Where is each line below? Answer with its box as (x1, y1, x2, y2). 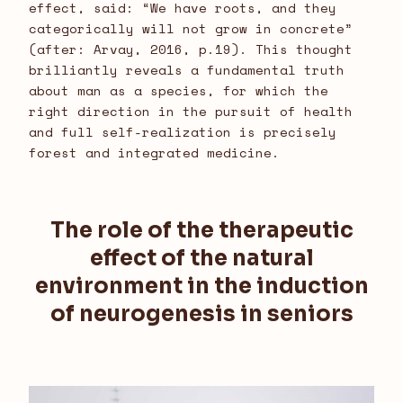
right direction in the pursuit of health (29, 102, 353, 121)
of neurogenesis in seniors (49, 300, 354, 328)
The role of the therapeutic (49, 217, 354, 245)
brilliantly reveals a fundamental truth (29, 60, 345, 80)
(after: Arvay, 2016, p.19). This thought (29, 40, 353, 59)
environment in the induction (34, 273, 369, 300)
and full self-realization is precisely (29, 122, 336, 142)
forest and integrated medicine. (29, 143, 280, 163)
